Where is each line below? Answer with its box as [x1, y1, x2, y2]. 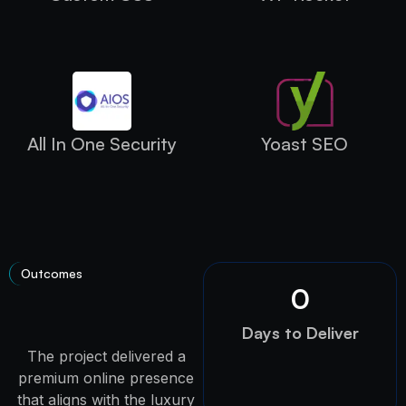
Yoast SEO [261, 131, 348, 155]
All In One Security [26, 131, 177, 155]
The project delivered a [26, 346, 186, 365]
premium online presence [18, 368, 194, 387]
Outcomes [21, 265, 82, 281]
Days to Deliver [241, 322, 359, 343]
